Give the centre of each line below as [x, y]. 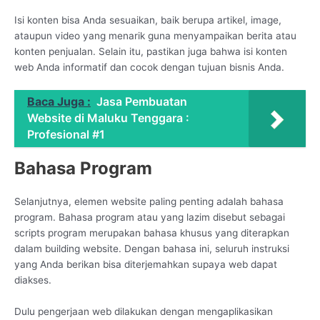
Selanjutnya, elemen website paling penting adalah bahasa [149, 202]
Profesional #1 [66, 135]
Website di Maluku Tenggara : [108, 118]
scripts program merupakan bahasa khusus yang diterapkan [152, 233]
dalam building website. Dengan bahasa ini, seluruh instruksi [152, 249]
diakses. [33, 280]
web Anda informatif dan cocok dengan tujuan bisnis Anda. [149, 67]
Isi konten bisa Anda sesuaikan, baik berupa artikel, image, [148, 20]
